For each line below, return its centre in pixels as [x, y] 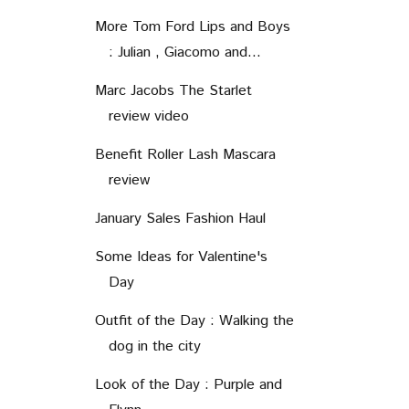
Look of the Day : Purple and [188, 384]
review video [148, 116]
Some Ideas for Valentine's [181, 257]
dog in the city [154, 346]
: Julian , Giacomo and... [184, 52]
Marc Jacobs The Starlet [173, 90]
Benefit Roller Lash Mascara [185, 154]
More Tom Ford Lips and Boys [192, 26]
